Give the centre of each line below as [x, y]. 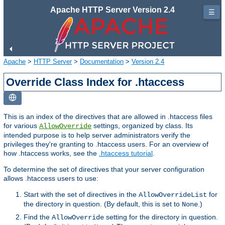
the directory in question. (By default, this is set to [103, 204]
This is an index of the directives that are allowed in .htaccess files [108, 116]
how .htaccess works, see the [51, 153]
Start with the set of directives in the [81, 194]
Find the [38, 217]
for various [21, 125]
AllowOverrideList [173, 195]
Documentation [102, 61]
